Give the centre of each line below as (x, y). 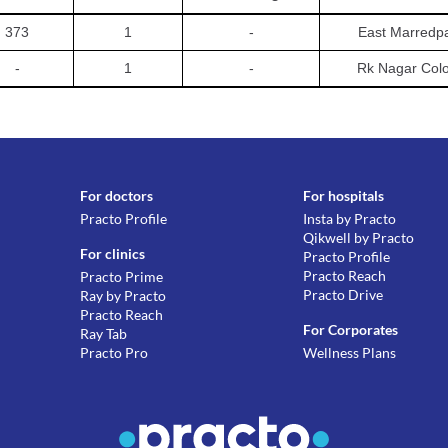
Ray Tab (104, 333)
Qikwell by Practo (359, 237)
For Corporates (351, 329)
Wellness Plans (350, 352)
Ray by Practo (123, 295)
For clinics (113, 253)
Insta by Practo (350, 218)
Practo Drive (343, 294)
